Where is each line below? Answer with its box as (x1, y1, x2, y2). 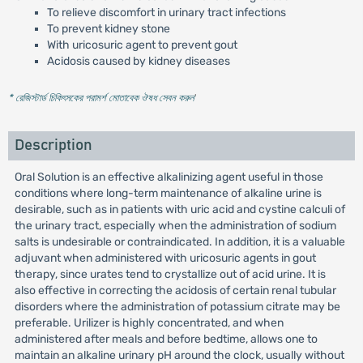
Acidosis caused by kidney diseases (46, 54, 230, 68)
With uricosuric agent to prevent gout (46, 38, 237, 52)
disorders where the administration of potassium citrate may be (14, 300, 340, 314)
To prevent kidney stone (46, 22, 170, 36)
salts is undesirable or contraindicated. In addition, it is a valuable (14, 235, 345, 249)
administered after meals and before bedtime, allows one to (14, 332, 318, 346)
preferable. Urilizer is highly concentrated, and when (14, 316, 284, 330)
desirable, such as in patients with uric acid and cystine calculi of (14, 203, 345, 216)
